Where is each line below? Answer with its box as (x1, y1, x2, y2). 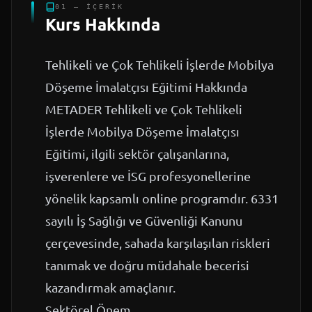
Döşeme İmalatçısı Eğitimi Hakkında (45, 79, 247, 95)
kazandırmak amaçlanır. (45, 280, 175, 295)
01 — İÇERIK (55, 3, 124, 11)
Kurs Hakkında (45, 13, 160, 36)
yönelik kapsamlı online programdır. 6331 (45, 191, 279, 206)
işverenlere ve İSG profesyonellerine (45, 169, 251, 184)
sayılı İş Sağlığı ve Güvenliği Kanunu (45, 213, 242, 228)
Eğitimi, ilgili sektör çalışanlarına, (45, 146, 229, 162)
